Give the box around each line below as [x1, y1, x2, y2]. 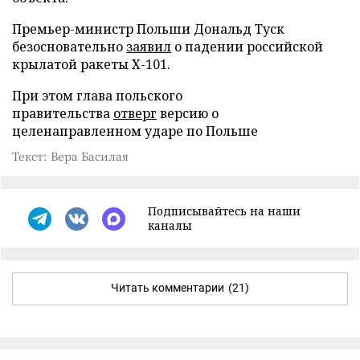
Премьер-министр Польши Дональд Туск [12, 20, 284, 39]
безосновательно [12, 38, 126, 56]
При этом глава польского [12, 87, 182, 105]
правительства [12, 104, 113, 123]
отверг [113, 104, 157, 123]
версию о [157, 104, 219, 123]
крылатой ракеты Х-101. [12, 55, 170, 74]
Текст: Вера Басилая [12, 148, 129, 165]
